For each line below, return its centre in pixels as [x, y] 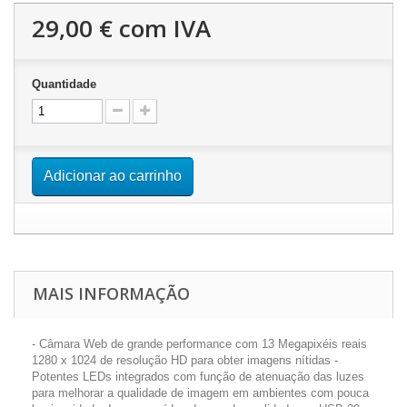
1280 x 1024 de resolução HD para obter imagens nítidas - [185, 360]
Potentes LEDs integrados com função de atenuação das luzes [198, 377]
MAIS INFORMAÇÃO [111, 293]
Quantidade [64, 84]
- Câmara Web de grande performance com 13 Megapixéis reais [199, 344]
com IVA [162, 28]
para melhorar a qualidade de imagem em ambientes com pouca [200, 393]
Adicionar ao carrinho [113, 176]
